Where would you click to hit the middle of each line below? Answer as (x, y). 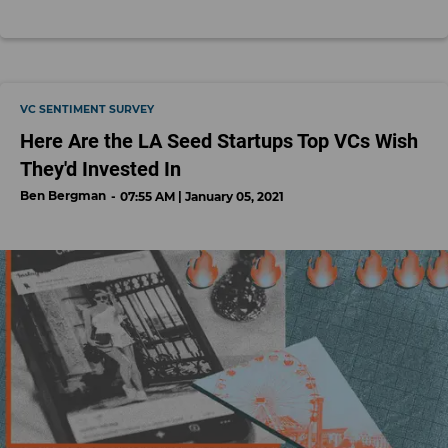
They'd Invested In (100, 168)
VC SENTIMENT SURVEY (87, 109)
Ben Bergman (63, 195)
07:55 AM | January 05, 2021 (202, 196)
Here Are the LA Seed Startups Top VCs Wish (219, 140)
